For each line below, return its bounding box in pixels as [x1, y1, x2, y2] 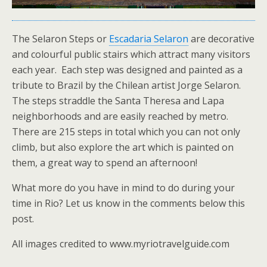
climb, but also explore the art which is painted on [12, 141, 234, 154]
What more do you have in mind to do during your [12, 181, 235, 195]
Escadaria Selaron [109, 32, 188, 46]
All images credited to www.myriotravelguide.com [12, 237, 229, 251]
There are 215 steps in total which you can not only [12, 125, 240, 139]
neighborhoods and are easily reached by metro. [12, 110, 228, 123]
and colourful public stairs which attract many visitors [12, 48, 250, 61]
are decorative [188, 32, 254, 46]
